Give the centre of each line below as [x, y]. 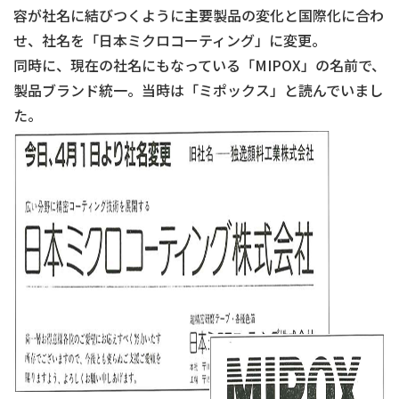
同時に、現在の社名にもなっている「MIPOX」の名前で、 [199, 65]
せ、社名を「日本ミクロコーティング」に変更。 [170, 40]
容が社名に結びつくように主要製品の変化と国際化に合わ [199, 15]
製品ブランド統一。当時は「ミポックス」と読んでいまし [198, 90]
